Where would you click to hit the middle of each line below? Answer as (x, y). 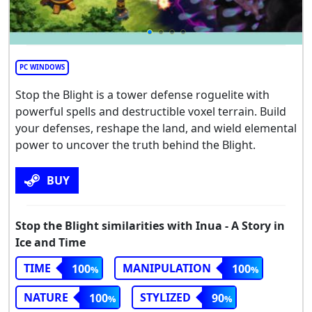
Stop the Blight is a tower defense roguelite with (142, 95)
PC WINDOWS (42, 68)
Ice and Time (50, 243)
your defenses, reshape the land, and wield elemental (156, 128)
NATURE (46, 298)
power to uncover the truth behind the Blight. (135, 145)
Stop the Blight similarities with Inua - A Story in (150, 226)
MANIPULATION (167, 268)
